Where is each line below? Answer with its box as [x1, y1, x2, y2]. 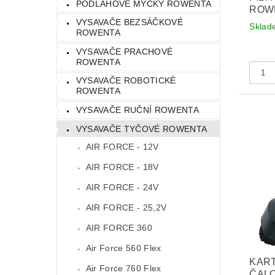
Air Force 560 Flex [85, 243, 161, 254]
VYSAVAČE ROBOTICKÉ [76, 76, 176, 86]
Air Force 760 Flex [85, 263, 161, 274]
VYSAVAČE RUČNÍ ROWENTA [76, 104, 199, 115]
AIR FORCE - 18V [85, 162, 159, 172]
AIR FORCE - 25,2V [85, 203, 167, 213]
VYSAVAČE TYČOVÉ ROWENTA [76, 123, 207, 134]
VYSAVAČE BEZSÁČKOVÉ [76, 17, 183, 28]
